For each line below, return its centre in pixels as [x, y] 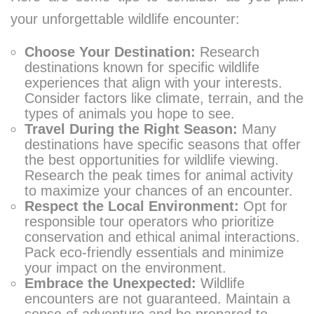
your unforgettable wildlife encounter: [125, 19]
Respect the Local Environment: [132, 206]
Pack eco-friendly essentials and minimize [154, 252]
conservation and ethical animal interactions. [162, 237]
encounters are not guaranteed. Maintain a [157, 299]
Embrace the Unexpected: [110, 283]
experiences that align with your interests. [153, 83]
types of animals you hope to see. [130, 114]
